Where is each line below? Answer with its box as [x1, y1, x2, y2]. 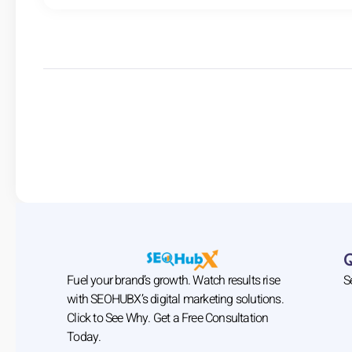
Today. [67, 327, 101, 346]
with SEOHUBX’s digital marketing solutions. [67, 289, 284, 309]
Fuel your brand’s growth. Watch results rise [67, 270, 280, 290]
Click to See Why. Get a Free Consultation [67, 308, 269, 328]
